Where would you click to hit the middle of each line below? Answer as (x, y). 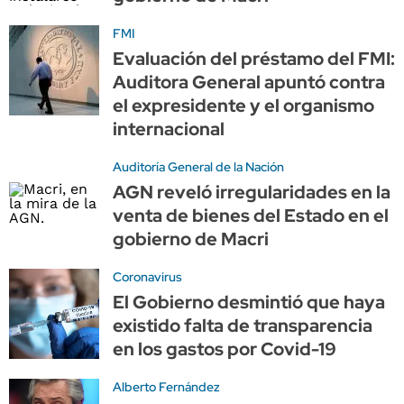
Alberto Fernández (166, 386)
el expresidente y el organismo (243, 105)
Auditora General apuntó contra (249, 82)
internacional (169, 129)
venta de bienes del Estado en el (251, 215)
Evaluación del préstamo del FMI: (254, 58)
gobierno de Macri (191, 239)
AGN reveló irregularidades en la (252, 192)
